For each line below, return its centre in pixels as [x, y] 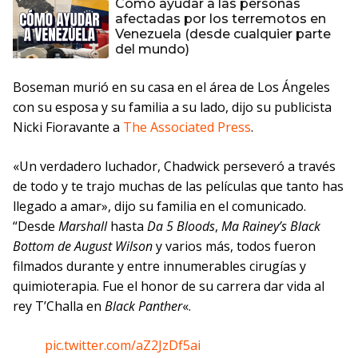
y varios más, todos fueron [234, 246]
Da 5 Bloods [181, 226]
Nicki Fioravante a [68, 127]
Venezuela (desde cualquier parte [223, 34]
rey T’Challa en [59, 306]
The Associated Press [187, 127]
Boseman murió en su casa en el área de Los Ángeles [171, 87]
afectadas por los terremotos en [221, 19]
